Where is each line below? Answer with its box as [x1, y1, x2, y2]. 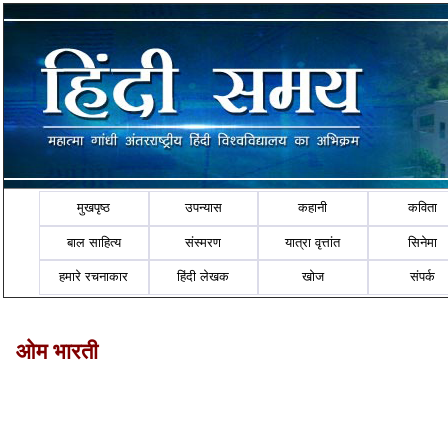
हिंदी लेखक [177, 269, 230, 285]
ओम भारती [16, 338, 98, 364]
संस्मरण [185, 234, 222, 250]
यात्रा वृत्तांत [285, 234, 341, 250]
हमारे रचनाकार [59, 269, 129, 285]
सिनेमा [408, 234, 438, 250]
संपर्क [410, 269, 436, 285]
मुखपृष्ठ [77, 200, 111, 216]
